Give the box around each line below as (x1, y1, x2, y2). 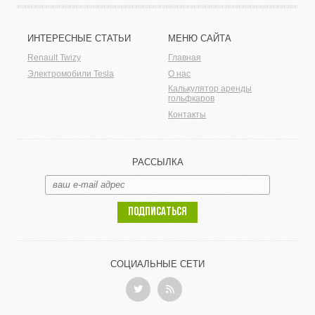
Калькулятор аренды (168, 84, 252, 94)
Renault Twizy (27, 53, 81, 63)
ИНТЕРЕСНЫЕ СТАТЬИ (27, 33, 131, 44)
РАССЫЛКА (131, 157, 184, 167)
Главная (168, 53, 201, 63)
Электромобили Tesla (27, 69, 114, 79)
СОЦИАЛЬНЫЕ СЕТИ (110, 259, 205, 269)
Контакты (168, 110, 206, 120)
